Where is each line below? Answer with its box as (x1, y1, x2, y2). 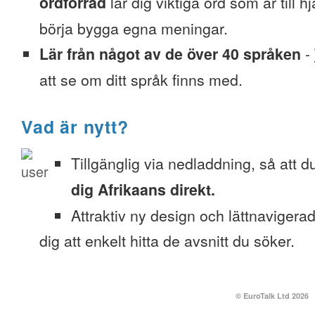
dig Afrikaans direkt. (71, 179, 215, 200)
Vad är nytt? (21, 114, 129, 139)
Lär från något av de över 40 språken (39, 43, 301, 65)
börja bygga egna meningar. (39, 18, 228, 39)
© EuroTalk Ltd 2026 (235, 290, 309, 301)
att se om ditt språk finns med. (39, 69, 243, 90)
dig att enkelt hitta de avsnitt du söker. (39, 230, 295, 251)
